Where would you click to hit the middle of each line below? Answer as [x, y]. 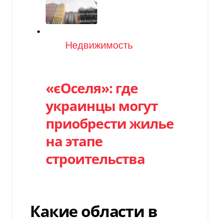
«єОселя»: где [92, 88]
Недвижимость [99, 46]
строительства [95, 158]
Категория [70, 45]
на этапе [74, 141]
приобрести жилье [110, 123]
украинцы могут [102, 105]
